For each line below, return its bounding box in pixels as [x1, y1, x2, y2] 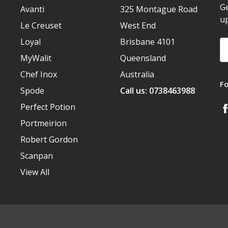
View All [20, 166, 49, 178]
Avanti [20, 4, 44, 15]
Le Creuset [20, 20, 62, 32]
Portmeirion [20, 118, 67, 129]
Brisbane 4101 [120, 36, 175, 48]
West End [120, 20, 156, 32]
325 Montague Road [120, 4, 197, 15]
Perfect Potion [20, 101, 75, 113]
